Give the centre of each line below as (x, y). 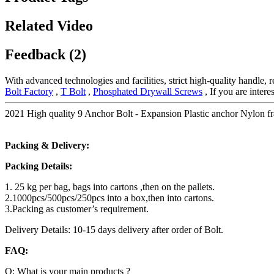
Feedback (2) (46, 55)
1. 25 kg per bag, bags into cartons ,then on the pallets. (110, 187)
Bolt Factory (29, 92)
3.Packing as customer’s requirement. (77, 209)
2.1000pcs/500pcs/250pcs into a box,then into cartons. (109, 198)
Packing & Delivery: (47, 146)
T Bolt (73, 92)
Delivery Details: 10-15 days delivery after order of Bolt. (114, 230)
